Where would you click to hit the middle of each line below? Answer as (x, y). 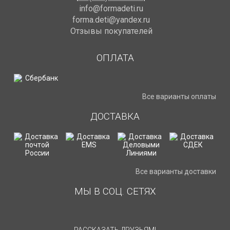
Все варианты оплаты (179, 97)
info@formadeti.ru (111, 8)
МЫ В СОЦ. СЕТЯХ (115, 191)
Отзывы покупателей (111, 31)
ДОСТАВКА (115, 116)
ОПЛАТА (115, 58)
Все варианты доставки (176, 171)
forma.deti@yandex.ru (111, 20)
